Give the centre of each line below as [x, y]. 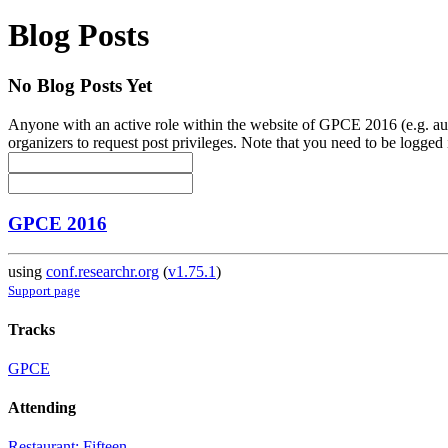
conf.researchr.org [102, 272]
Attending [42, 408]
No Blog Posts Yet [80, 86]
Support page [44, 291]
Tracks [31, 329]
